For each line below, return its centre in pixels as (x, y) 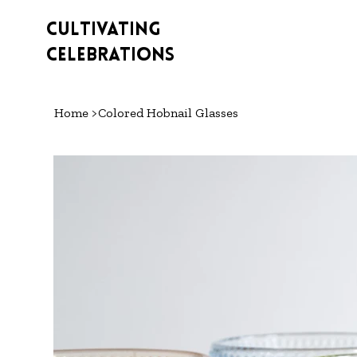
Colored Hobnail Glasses (169, 113)
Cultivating (103, 30)
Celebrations (110, 56)
